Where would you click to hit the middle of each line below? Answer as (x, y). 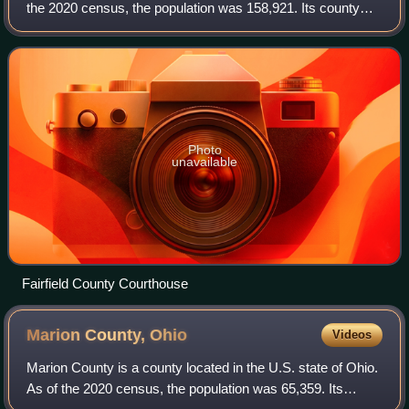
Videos (351, 335)
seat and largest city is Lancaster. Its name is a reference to (204, 29)
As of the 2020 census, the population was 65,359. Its (185, 389)
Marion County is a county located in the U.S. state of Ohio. (203, 368)
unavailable (204, 162)
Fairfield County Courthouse (105, 284)
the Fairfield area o (82, 50)
